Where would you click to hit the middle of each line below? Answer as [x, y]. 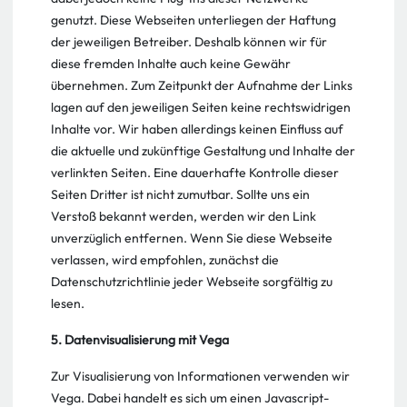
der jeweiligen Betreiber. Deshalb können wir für [189, 42]
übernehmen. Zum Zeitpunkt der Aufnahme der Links [202, 85]
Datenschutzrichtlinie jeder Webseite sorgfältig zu [192, 282]
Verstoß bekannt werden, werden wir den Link [184, 216]
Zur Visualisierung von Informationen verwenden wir [200, 376]
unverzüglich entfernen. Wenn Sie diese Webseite [192, 238]
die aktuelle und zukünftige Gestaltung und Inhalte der [203, 151]
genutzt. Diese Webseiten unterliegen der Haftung [194, 20]
